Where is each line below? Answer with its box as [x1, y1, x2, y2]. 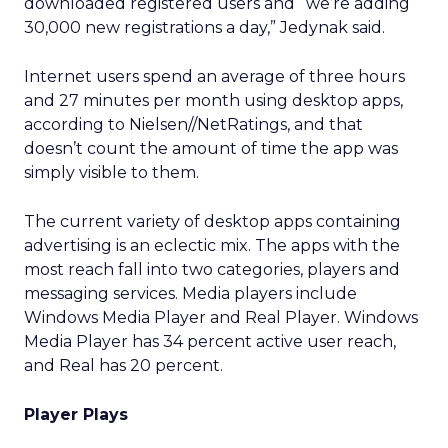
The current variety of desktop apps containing [24, 212, 401, 231]
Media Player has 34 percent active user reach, [24, 332, 396, 351]
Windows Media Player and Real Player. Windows [24, 308, 418, 327]
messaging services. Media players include [24, 284, 357, 303]
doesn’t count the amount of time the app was [24, 139, 398, 158]
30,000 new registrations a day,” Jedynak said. [24, 18, 385, 37]
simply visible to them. [24, 163, 199, 182]
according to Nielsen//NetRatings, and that [24, 115, 363, 134]
